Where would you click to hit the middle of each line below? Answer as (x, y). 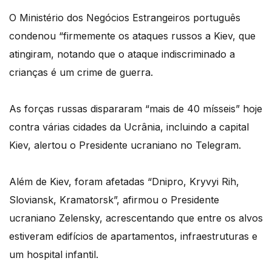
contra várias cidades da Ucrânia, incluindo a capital (129, 127)
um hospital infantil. (54, 254)
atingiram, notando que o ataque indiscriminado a (122, 54)
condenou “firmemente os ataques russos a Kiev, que (132, 36)
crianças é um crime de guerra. (81, 72)
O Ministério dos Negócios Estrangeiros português (125, 17)
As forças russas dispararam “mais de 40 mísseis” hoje (136, 108)
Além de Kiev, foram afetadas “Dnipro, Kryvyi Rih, (124, 181)
